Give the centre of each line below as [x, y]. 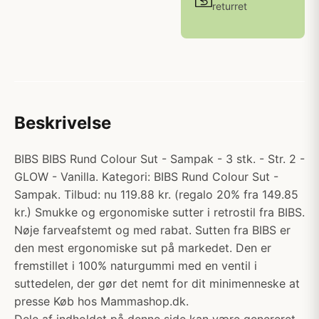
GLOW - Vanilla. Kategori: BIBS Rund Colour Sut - [146, 177]
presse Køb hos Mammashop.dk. [101, 301]
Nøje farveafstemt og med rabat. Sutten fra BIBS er [152, 230]
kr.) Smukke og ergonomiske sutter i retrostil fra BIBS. [159, 212]
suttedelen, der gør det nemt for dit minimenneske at [157, 283]
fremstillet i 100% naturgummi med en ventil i [136, 266]
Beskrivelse [63, 123]
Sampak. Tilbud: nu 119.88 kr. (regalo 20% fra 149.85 [156, 194]
